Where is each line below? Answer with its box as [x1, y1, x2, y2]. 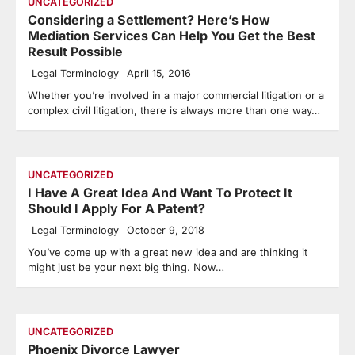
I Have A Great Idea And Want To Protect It [28, 184, 292, 200]
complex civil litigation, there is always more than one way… [28, 103, 320, 116]
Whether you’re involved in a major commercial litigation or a [28, 88, 324, 101]
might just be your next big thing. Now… [28, 260, 224, 273]
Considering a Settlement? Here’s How [28, 11, 270, 28]
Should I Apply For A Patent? [28, 200, 205, 216]
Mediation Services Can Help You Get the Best [28, 27, 315, 44]
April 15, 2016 [127, 67, 191, 79]
